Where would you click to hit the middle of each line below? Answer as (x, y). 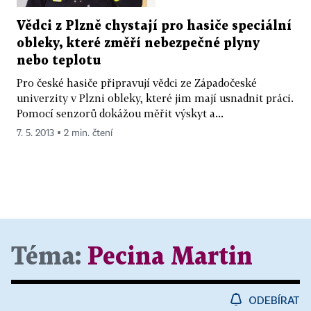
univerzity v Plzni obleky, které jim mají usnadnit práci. (155, 98)
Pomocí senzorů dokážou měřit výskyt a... (120, 113)
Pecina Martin (170, 257)
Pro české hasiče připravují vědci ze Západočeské (137, 82)
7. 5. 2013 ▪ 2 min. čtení (65, 133)
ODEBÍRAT (274, 300)
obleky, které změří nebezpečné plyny (138, 43)
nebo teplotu (59, 60)
